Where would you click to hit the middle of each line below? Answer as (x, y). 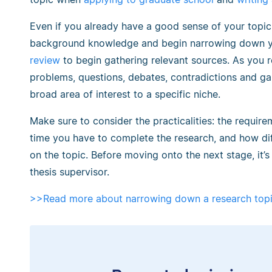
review (45, 60)
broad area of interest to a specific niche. (125, 94)
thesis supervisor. (70, 172)
